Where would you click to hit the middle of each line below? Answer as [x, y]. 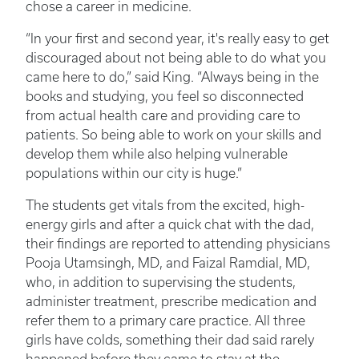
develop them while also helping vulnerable [157, 154]
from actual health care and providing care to [163, 116]
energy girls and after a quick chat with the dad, [170, 225]
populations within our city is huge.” [134, 173]
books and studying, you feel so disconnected [165, 97]
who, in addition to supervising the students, [161, 282]
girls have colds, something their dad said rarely [170, 340]
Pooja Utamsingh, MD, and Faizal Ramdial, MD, [168, 263]
